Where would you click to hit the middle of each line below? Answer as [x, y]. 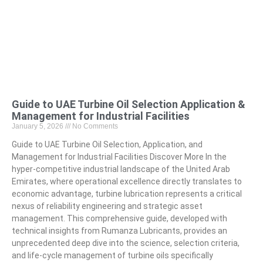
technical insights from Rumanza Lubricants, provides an [119, 230]
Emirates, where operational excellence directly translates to [127, 181]
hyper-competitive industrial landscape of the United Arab [121, 169]
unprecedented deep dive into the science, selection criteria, [126, 243]
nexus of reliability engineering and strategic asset [107, 206]
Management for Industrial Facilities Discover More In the [119, 156]
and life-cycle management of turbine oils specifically [112, 255]
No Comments [94, 126]
